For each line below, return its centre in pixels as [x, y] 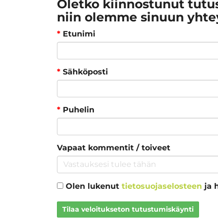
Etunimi [78, 34]
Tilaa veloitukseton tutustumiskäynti [128, 209]
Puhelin [77, 109]
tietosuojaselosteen [162, 186]
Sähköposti [84, 72]
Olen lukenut [94, 186]
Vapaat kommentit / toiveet [114, 147]
